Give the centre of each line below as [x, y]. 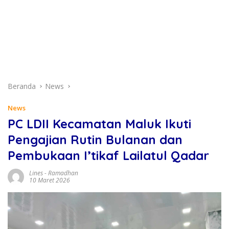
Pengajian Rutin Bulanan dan [95, 140]
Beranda [22, 86]
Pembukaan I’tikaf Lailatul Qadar [108, 155]
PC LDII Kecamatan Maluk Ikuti [99, 124]
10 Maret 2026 [50, 180]
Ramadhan [63, 173]
